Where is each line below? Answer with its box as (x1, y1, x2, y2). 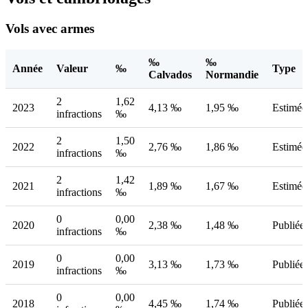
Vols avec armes (5, 21, 94, 36)
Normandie (206, 69, 258, 81)
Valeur (56, 63, 88, 75)
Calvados (148, 69, 192, 81)
